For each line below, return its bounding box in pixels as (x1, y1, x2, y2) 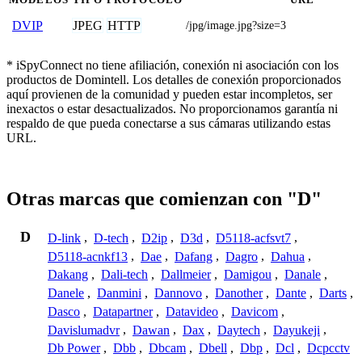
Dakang (48, 267, 88, 282)
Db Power (48, 341, 100, 356)
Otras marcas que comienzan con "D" (6, 188, 322, 210)
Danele (48, 286, 84, 301)
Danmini (97, 286, 141, 301)
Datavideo (166, 304, 218, 318)
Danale (284, 267, 321, 282)
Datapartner (93, 304, 153, 318)
